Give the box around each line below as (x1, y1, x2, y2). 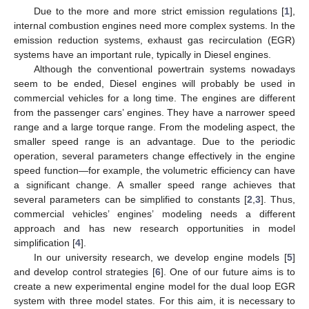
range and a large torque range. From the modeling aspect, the (14, 121, 295, 132)
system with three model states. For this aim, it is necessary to (14, 295, 295, 306)
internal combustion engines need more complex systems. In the (14, 19, 295, 31)
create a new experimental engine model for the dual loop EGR (14, 280, 295, 292)
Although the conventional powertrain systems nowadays (33, 63, 295, 74)
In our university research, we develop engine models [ (33, 251, 287, 263)
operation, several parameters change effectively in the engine (14, 150, 295, 161)
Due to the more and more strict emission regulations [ (33, 5, 284, 17)
